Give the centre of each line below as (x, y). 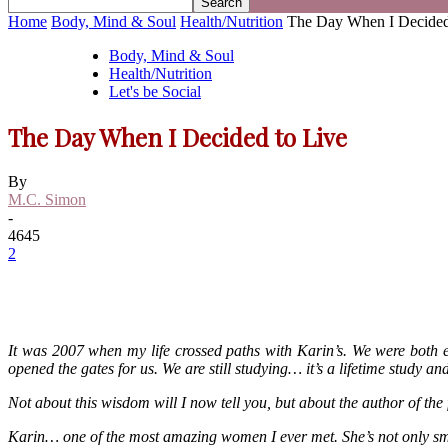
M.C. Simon (47, 200)
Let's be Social (155, 92)
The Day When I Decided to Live (177, 137)
